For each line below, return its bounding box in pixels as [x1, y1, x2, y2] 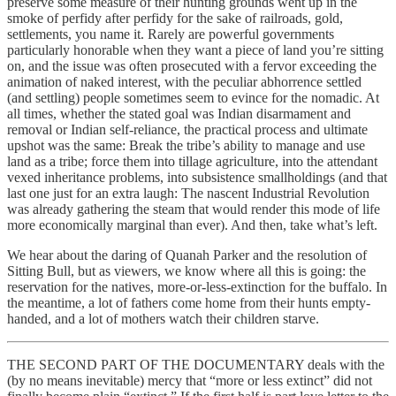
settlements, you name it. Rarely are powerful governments [7, 27, 334, 42]
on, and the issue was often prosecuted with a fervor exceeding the [7, 58, 377, 73]
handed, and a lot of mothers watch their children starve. [7, 311, 319, 326]
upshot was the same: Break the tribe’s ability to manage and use [7, 138, 365, 153]
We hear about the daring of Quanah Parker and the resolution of [7, 247, 367, 263]
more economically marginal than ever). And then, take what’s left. [7, 217, 377, 232]
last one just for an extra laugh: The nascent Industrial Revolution [7, 186, 369, 201]
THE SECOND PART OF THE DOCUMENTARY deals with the [7, 357, 385, 372]
